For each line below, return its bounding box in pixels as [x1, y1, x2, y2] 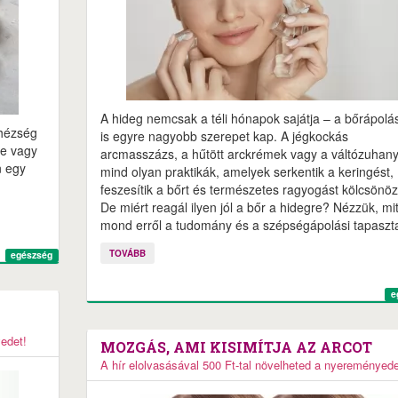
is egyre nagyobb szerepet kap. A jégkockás [99, 127, 348, 145]
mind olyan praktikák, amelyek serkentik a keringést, [99, 163, 394, 180]
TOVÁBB [108, 247, 146, 259]
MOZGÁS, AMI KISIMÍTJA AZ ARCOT [99, 338, 372, 356]
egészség [11, 248, 53, 262]
